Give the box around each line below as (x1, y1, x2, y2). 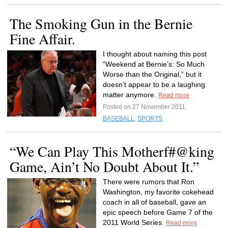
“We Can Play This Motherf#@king (10, 141, 214, 161)
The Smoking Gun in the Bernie (10, 14, 192, 33)
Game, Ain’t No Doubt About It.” (10, 157, 199, 176)
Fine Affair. (10, 29, 75, 48)
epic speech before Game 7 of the (103, 208, 213, 216)
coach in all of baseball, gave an (103, 198, 206, 206)
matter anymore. (103, 91, 158, 99)
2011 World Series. (103, 218, 166, 226)
